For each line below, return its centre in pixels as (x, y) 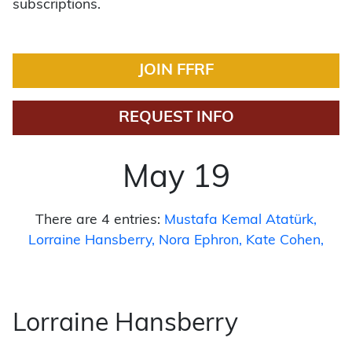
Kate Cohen (283, 240)
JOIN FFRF (176, 70)
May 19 (176, 179)
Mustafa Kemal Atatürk (239, 220)
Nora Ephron (199, 240)
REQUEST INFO (176, 117)
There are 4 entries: (98, 220)
